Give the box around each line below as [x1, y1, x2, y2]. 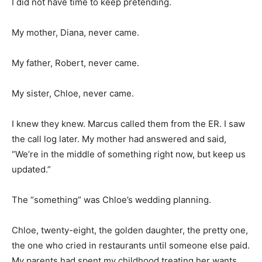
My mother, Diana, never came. [12, 26, 139, 38]
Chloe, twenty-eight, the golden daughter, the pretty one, [12, 224, 248, 236]
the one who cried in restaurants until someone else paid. [12, 239, 250, 251]
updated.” [12, 163, 51, 175]
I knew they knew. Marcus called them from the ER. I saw [12, 118, 245, 129]
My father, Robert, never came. [12, 57, 139, 68]
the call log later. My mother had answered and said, [12, 133, 226, 144]
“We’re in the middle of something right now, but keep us [12, 148, 246, 160]
